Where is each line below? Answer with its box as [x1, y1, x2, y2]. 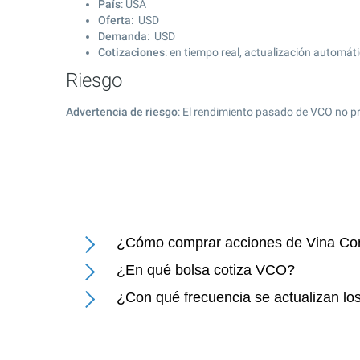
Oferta [98, 14, 131, 27]
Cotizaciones [98, 46, 165, 59]
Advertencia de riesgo [66, 105, 178, 118]
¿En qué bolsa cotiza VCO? [117, 262, 295, 278]
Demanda [98, 30, 147, 43]
